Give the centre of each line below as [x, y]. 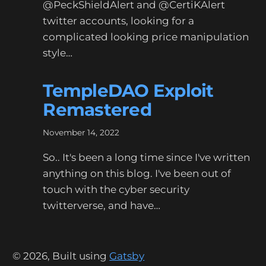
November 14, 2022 [81, 132]
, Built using [77, 256]
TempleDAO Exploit [128, 91]
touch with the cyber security [116, 189]
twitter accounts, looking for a [119, 21]
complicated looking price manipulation [146, 37]
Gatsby [127, 256]
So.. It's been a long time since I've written [147, 157]
